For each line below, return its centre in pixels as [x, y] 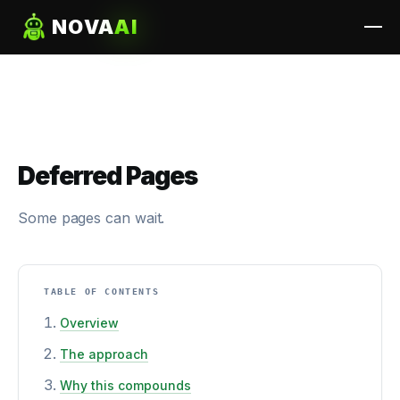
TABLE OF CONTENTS [102, 292]
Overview [89, 323]
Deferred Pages [108, 176]
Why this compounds [125, 385]
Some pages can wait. [92, 218]
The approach [104, 354]
